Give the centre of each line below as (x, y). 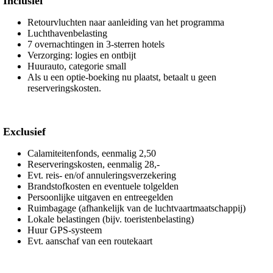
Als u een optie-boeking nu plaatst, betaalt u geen (122, 77)
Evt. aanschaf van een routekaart (90, 241)
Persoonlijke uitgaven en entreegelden (100, 197)
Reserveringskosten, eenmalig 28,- (94, 164)
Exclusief (24, 131)
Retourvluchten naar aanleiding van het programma (126, 22)
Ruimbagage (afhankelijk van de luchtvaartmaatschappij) (136, 208)
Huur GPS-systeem (65, 230)
